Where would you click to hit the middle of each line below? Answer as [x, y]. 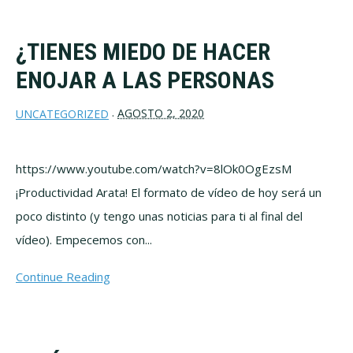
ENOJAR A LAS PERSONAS [145, 80]
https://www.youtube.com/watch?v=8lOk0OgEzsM [154, 169]
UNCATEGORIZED [62, 114]
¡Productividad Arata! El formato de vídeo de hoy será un [169, 193]
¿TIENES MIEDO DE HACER [143, 51]
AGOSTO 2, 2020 [161, 113]
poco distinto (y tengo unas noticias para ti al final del [159, 216]
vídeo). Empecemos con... [84, 240]
